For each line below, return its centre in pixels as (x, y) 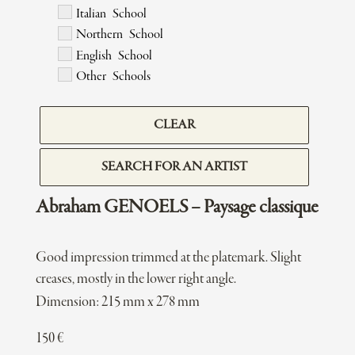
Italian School (111, 14)
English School (114, 56)
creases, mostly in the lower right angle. (136, 280)
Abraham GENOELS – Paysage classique (177, 208)
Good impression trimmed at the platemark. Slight (168, 258)
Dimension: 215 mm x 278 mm (117, 303)
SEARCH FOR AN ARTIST (175, 168)
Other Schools (113, 76)
